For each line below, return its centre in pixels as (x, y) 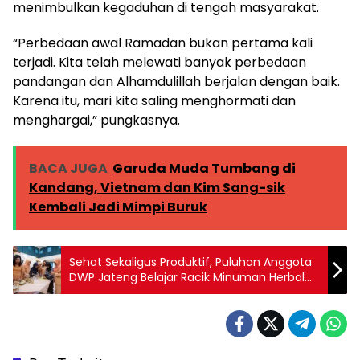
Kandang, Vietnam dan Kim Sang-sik (157, 188)
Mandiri (89, 293)
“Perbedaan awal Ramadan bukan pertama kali (163, 43)
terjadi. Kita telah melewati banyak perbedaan (160, 63)
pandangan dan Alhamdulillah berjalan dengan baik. (176, 82)
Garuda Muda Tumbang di (204, 169)
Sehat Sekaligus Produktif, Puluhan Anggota (190, 262)
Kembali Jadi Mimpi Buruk (118, 207)
